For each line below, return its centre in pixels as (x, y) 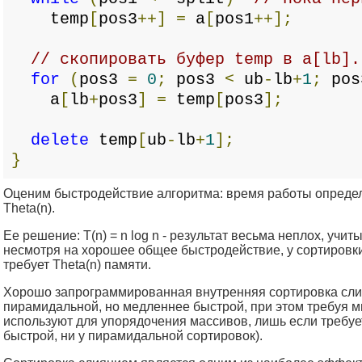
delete (60, 140)
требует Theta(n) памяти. (77, 264)
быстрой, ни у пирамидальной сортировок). (133, 335)
